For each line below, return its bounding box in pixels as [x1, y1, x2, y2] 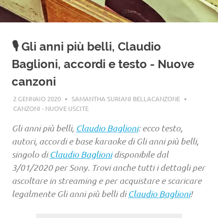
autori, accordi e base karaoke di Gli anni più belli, [12, 135, 199, 146]
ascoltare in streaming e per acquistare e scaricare [12, 175, 201, 186]
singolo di [12, 148, 50, 160]
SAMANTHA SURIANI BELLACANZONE [71, 94, 180, 103]
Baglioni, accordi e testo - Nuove [12, 57, 194, 71]
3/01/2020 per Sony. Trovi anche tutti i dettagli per [12, 162, 205, 173]
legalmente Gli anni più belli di [12, 188, 128, 199]
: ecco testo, [138, 122, 182, 133]
